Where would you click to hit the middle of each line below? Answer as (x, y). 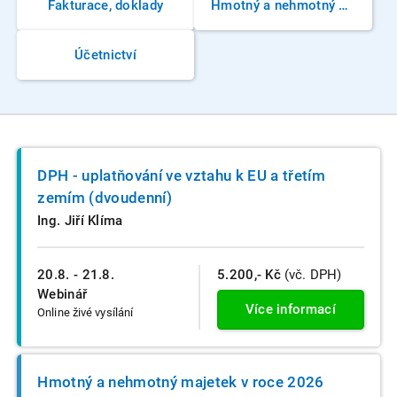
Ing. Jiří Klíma (80, 220)
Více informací (290, 309)
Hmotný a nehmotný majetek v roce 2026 (181, 381)
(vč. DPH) (311, 275)
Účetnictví (106, 55)
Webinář (62, 295)
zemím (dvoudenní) (105, 197)
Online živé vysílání (86, 313)
